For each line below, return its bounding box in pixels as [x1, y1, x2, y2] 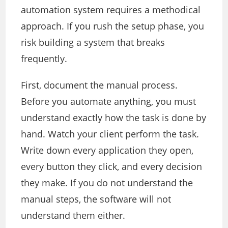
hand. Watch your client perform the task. [21, 128, 199, 140]
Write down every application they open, [21, 144, 194, 157]
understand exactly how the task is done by [21, 111, 207, 124]
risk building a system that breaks [21, 36, 165, 49]
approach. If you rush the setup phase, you [21, 20, 205, 33]
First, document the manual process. [21, 79, 178, 92]
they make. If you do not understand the [21, 177, 193, 189]
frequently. [21, 52, 68, 65]
